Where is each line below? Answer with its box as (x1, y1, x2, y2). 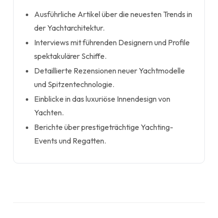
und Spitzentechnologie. (34, 79, 115, 89)
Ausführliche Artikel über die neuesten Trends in (34, 9, 193, 19)
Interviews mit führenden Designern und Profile (34, 37, 190, 47)
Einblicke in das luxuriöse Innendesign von (34, 94, 171, 104)
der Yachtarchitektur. (34, 23, 105, 33)
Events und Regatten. (34, 136, 107, 145)
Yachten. (34, 108, 64, 117)
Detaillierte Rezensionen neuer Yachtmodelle (34, 66, 185, 75)
